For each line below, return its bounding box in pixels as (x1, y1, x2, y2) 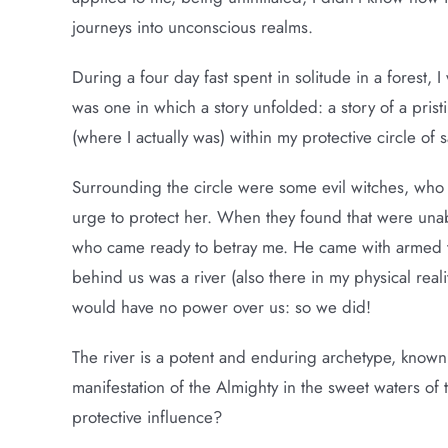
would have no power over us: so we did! (71, 295, 371, 319)
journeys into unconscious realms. (71, 15, 313, 39)
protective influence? (71, 405, 222, 429)
